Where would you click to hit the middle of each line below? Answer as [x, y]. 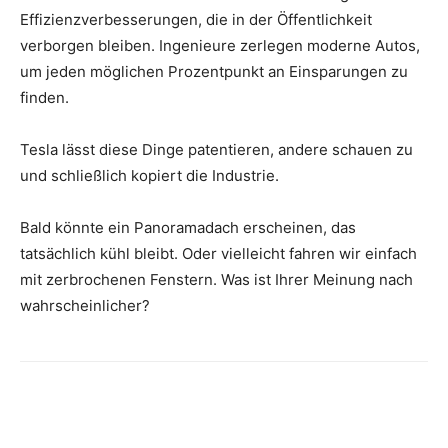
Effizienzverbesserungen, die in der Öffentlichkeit [196, 20]
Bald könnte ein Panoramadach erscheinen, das [188, 228]
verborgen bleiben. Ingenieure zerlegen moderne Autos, [220, 46]
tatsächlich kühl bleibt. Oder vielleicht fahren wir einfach [218, 254]
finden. [44, 98]
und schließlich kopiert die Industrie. [149, 176]
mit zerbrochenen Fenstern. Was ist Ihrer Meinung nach [216, 280]
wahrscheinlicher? [85, 306]
